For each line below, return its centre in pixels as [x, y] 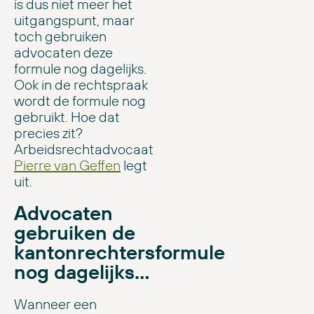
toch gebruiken [60, 36]
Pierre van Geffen [67, 165]
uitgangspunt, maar [74, 20]
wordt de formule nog [80, 101]
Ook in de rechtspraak [81, 85]
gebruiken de [75, 233]
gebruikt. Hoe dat [67, 117]
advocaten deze [63, 53]
